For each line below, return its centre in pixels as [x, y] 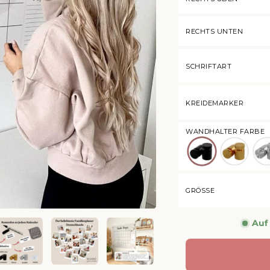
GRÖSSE [198, 190]
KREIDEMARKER [215, 103]
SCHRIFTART [209, 66]
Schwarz [209, 141]
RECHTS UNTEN [214, 32]
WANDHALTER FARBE [225, 131]
